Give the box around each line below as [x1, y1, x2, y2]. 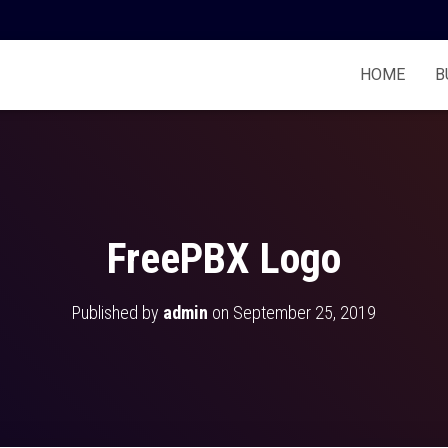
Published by [72, 302, 163, 323]
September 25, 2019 [233, 302, 376, 323]
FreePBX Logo [107, 234, 341, 283]
